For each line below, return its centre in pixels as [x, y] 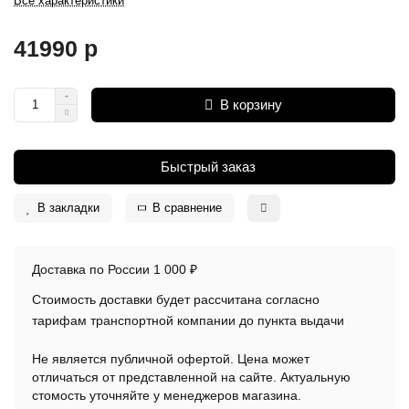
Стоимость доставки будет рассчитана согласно [176, 299]
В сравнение [187, 208]
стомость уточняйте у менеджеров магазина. [167, 395]
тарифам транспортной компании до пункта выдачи [188, 320]
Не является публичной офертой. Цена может [171, 358]
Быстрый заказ [208, 166]
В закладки [68, 208]
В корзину [251, 105]
